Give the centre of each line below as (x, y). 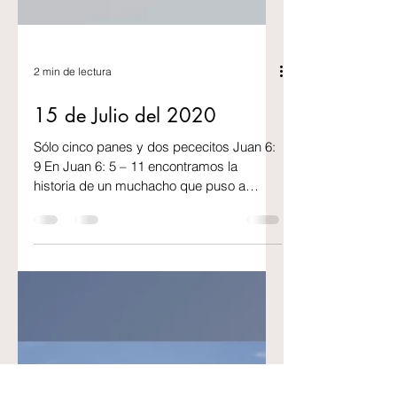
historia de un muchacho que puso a (140, 363)
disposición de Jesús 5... (106, 382)
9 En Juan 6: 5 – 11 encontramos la (136, 343)
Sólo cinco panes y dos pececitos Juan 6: (155, 324)
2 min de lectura (73, 248)
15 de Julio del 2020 (125, 292)
